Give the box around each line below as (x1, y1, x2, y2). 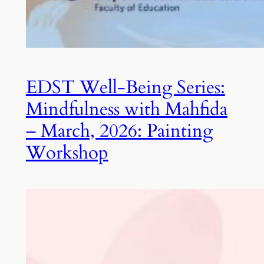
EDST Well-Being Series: (25, 75, 225, 100)
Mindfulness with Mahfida (25, 97, 227, 122)
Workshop (25, 140, 108, 166)
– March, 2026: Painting (25, 118, 213, 144)
